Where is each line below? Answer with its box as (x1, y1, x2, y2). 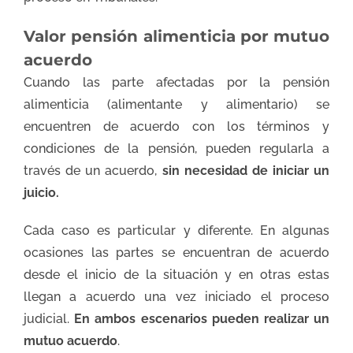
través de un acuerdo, (24, 163, 162, 179)
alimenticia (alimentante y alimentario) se (24, 97, 329, 113)
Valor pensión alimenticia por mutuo (24, 27, 329, 46)
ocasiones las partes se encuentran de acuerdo (24, 245, 329, 261)
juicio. (24, 185, 59, 201)
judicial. (24, 311, 75, 327)
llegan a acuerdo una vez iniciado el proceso (24, 289, 329, 305)
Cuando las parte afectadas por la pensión (24, 75, 329, 91)
